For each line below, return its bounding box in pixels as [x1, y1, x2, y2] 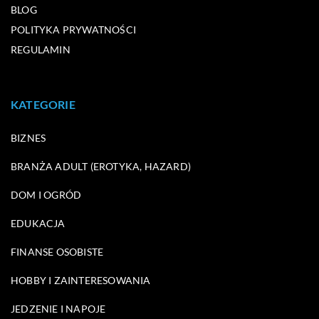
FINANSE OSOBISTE [11, 245, 104, 258]
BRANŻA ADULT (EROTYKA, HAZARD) [11, 159, 191, 172]
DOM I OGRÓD [11, 188, 82, 201]
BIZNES [11, 131, 46, 144]
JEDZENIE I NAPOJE [11, 302, 106, 315]
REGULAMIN [11, 43, 70, 56]
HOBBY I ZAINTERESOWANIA [11, 273, 151, 286]
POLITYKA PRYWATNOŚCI [11, 23, 136, 36]
